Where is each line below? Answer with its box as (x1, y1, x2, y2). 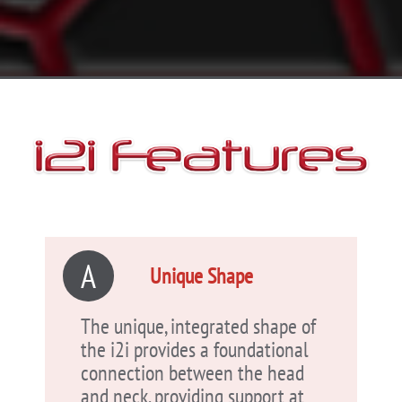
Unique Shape (150, 262, 253, 291)
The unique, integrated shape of (81, 312, 316, 341)
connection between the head (81, 359, 304, 388)
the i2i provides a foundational (81, 336, 309, 364)
